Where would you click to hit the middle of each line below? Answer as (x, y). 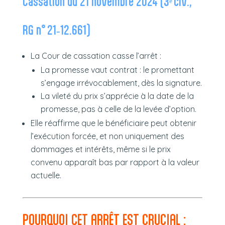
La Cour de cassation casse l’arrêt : (96, 55)
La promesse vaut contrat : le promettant (117, 70)
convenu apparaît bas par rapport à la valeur (115, 162)
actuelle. (46, 175)
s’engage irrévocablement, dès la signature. (121, 83)
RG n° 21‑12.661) (56, 29)
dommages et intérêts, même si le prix (100, 149)
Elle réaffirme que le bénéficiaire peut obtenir (113, 123)
